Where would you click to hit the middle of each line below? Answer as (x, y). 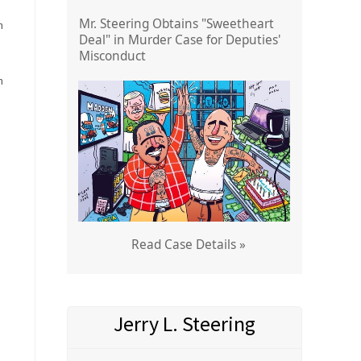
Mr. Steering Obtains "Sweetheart (176, 24)
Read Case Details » (188, 245)
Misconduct (112, 56)
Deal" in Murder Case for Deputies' (179, 40)
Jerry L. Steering (184, 324)
